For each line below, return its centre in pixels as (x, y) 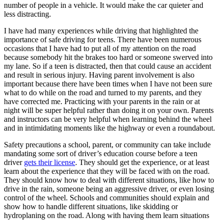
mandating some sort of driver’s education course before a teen (101, 153)
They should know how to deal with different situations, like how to (109, 180)
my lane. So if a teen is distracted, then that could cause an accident (108, 66)
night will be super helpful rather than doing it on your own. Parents (109, 110)
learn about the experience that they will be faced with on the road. (107, 171)
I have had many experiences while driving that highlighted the (101, 30)
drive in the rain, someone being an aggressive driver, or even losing (109, 189)
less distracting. (27, 14)
